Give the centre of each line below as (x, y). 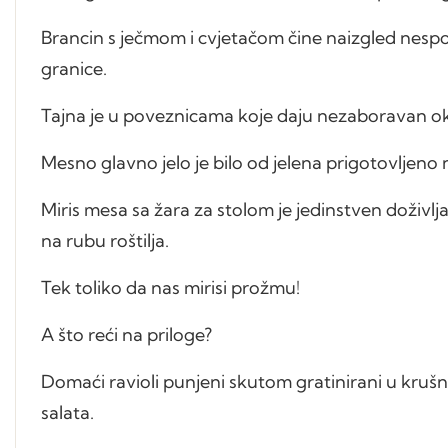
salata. (69, 412)
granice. (74, 68)
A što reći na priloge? (126, 334)
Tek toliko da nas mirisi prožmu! (170, 287)
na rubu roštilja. (105, 240)
